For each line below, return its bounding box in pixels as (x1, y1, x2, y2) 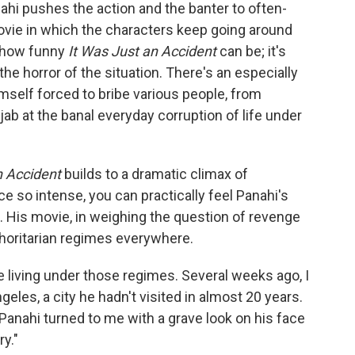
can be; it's (219, 43, 286, 59)
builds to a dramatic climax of (64, 166, 248, 182)
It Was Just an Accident (68, 43, 219, 59)
